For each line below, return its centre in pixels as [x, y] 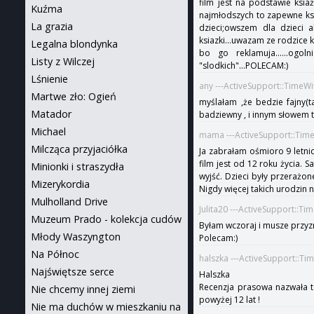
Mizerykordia [60, 184]
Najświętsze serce [73, 272]
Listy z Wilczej [63, 61]
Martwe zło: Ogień [74, 96]
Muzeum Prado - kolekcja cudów [106, 219]
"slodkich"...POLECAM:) [244, 66]
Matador [51, 114]
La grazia [52, 26]
